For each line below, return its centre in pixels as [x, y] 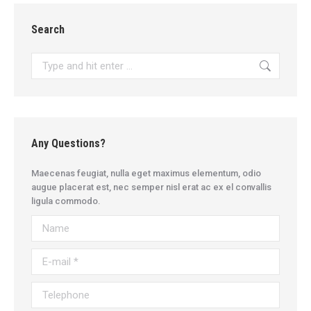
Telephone [53, 289]
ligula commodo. [66, 201]
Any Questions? [68, 144]
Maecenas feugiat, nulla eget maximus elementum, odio [146, 174]
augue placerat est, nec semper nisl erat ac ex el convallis [151, 187]
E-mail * [47, 255]
